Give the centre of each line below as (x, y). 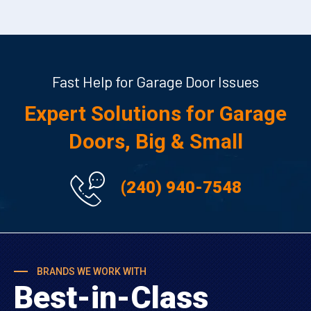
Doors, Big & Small (155, 142)
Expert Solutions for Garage (155, 114)
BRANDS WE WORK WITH (91, 272)
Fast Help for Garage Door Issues (155, 82)
